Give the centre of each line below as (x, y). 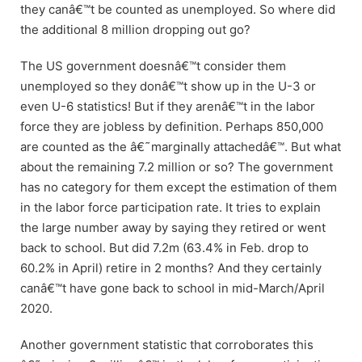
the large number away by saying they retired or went (173, 227)
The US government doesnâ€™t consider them (153, 65)
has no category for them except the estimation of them (179, 187)
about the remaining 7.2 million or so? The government (177, 166)
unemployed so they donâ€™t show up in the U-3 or (168, 86)
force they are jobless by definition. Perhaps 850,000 (172, 126)
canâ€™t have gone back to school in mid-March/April (173, 288)
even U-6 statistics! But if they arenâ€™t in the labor (168, 106)
